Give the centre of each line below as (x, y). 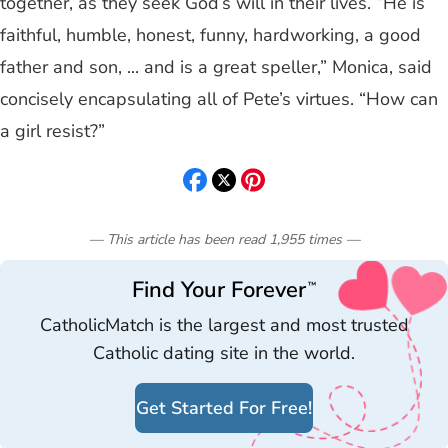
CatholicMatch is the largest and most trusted (224, 324)
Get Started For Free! (224, 407)
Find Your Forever (219, 289)
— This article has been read (176, 239)
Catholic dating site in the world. (224, 352)
